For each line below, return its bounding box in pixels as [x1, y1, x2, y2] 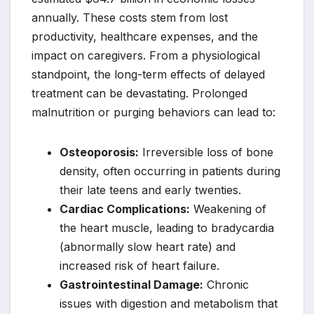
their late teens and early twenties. [60, 182, 241, 197]
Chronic [203, 277, 249, 292]
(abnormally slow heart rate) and [60, 239, 235, 254]
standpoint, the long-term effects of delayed [32, 67, 265, 81]
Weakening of [190, 201, 266, 216]
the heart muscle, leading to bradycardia [60, 220, 274, 235]
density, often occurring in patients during [60, 163, 280, 178]
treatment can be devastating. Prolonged [32, 86, 247, 100]
